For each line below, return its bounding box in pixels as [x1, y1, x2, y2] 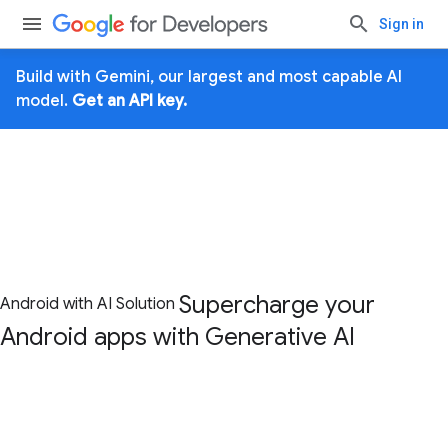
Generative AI [205, 322, 355, 352]
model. [16, 91, 72, 111]
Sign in [379, 16, 424, 32]
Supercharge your [179, 290, 375, 320]
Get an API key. [72, 91, 187, 111]
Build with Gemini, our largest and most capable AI [16, 67, 402, 87]
